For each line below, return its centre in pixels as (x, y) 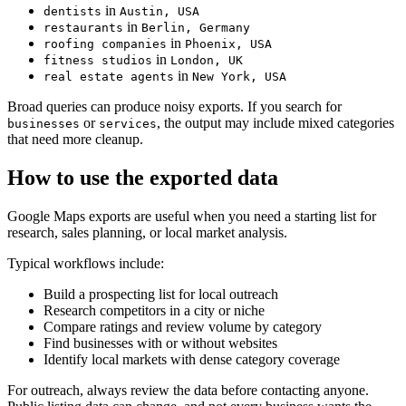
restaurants (83, 28)
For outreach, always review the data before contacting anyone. (188, 391)
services (128, 124)
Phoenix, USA (228, 44)
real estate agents (109, 77)
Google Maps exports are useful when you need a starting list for (192, 217)
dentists (72, 12)
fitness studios (98, 61)
